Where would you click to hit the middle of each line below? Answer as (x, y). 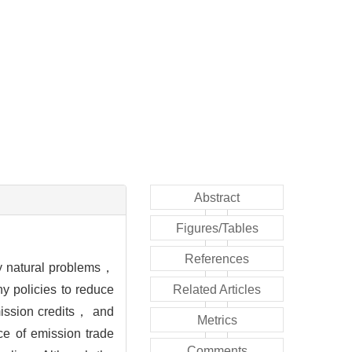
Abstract (217, 197)
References (217, 258)
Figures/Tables (217, 228)
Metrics (217, 320)
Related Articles (217, 289)
